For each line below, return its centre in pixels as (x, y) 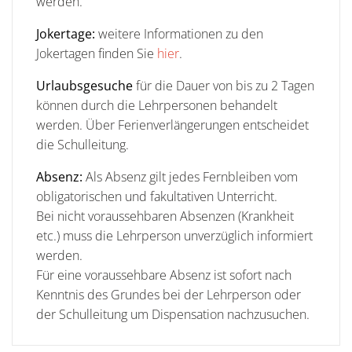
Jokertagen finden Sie (95, 53)
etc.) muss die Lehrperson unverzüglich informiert (174, 236)
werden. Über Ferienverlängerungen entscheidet (172, 125)
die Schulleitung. (82, 145)
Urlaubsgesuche (84, 86)
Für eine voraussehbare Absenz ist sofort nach (164, 275)
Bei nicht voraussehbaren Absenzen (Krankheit (165, 216)
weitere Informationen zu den (181, 34)
